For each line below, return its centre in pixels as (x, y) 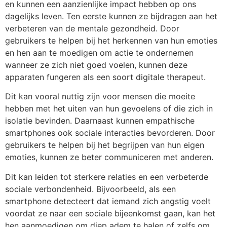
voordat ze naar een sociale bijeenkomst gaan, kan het (110, 213)
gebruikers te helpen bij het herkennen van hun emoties (111, 40)
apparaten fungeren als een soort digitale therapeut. (105, 77)
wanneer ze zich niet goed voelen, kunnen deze (96, 65)
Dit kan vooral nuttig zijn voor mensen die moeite (100, 97)
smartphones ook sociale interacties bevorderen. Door (110, 133)
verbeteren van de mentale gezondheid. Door (92, 28)
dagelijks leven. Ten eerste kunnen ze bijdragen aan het (111, 16)
